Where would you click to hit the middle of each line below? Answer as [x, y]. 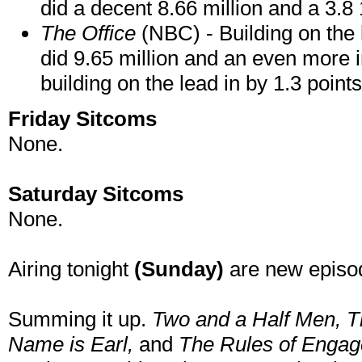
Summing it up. [80, 320]
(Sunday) [179, 269]
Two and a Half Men [244, 320]
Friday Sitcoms [82, 119]
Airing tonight [71, 269]
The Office [88, 34]
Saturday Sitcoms [96, 194]
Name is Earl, [74, 345]
